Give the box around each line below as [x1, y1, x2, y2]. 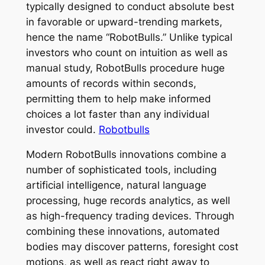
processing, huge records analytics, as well [25, 195, 230, 207]
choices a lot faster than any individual [25, 108, 209, 120]
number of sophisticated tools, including [25, 164, 216, 176]
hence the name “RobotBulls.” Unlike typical [25, 31, 232, 43]
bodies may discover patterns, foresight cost [25, 241, 238, 253]
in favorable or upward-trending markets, [25, 15, 222, 28]
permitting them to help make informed [25, 92, 211, 105]
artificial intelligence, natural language [25, 179, 206, 192]
